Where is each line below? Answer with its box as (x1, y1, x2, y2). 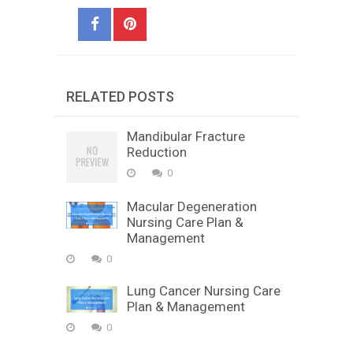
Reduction (126, 143, 187, 160)
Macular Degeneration (126, 198, 257, 214)
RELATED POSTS (65, 87, 174, 105)
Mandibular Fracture (126, 128, 245, 144)
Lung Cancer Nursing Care (126, 282, 281, 299)
